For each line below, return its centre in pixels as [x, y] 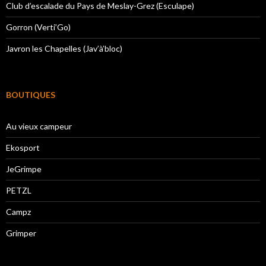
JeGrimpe [24, 169]
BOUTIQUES [31, 94]
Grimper [21, 233]
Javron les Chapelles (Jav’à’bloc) [64, 48]
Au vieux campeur [39, 126]
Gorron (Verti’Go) [38, 27]
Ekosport [23, 147]
